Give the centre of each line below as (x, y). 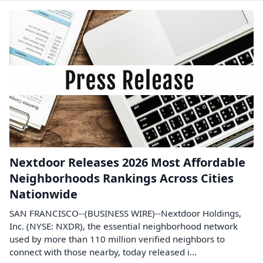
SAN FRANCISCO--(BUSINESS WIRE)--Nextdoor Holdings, (125, 213)
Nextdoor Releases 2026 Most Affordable (127, 163)
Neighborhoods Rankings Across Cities (122, 178)
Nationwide (43, 194)
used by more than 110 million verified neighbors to (117, 239)
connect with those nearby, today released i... (103, 252)
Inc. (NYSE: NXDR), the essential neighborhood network (124, 226)
